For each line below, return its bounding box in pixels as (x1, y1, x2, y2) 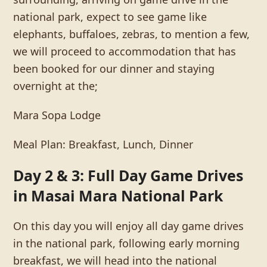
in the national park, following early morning (13, 235, 240, 250)
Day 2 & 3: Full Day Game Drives (13, 164, 244, 185)
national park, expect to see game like (13, 9, 207, 24)
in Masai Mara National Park (13, 185, 223, 206)
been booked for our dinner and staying (13, 61, 215, 76)
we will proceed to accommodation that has (13, 44, 237, 58)
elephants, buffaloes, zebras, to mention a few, (13, 26, 250, 41)
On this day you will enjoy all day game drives (13, 218, 244, 233)
